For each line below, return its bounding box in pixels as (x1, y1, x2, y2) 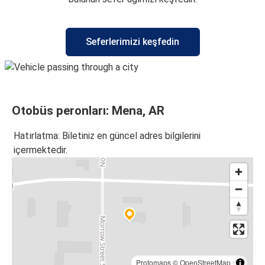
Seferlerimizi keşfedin (86, 35, 179, 47)
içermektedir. (14, 144, 67, 156)
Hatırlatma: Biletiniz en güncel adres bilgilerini (14, 130, 201, 142)
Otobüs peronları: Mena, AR (12, 103, 164, 118)
